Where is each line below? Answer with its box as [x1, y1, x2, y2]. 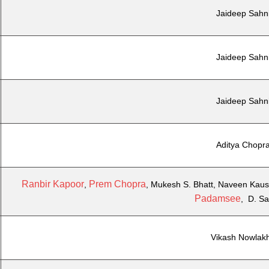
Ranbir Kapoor [22, 179, 84, 189]
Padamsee [194, 193, 241, 204]
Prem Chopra [89, 179, 146, 189]
